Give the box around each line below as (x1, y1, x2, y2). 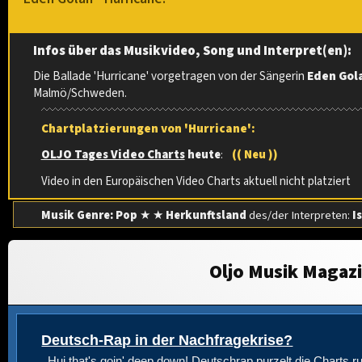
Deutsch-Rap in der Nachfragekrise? (41, 332, 293, 348)
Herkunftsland (165, 206, 246, 224)
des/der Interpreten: (246, 206, 352, 224)
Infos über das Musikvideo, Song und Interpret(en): (33, 41, 352, 61)
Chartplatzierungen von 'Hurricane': (40, 120, 255, 138)
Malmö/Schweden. (33, 85, 128, 103)
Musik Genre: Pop (40, 206, 137, 224)
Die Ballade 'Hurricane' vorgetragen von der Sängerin (33, 68, 308, 86)
